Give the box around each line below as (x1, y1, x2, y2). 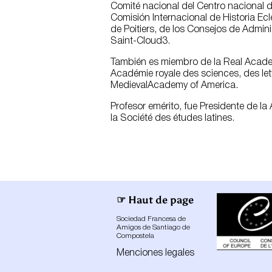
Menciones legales (117, 248, 194, 257)
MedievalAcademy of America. (110, 81, 238, 90)
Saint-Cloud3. (110, 36, 170, 46)
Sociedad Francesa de (117, 215, 186, 222)
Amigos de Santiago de (117, 223, 190, 231)
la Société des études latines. (110, 114, 234, 123)
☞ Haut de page (117, 193, 194, 206)
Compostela (117, 232, 154, 239)
